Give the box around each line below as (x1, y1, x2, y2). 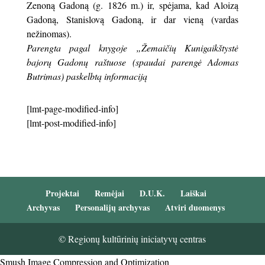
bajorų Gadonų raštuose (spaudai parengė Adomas (26, 56, 239, 69)
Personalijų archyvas (75, 201, 150, 214)
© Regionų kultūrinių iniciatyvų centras (59, 232, 206, 245)
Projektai (45, 187, 79, 200)
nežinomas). (26, 27, 72, 40)
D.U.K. (139, 187, 165, 200)
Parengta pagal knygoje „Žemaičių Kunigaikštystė (26, 41, 239, 54)
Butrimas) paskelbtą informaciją (26, 70, 147, 83)
